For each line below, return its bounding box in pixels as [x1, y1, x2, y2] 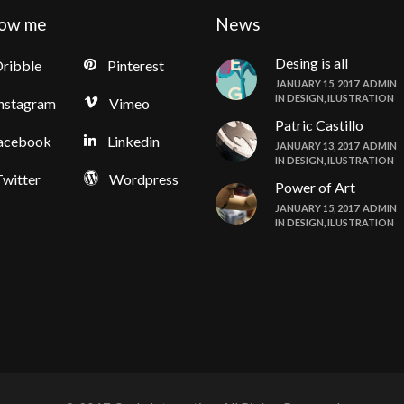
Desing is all [275, 54, 348, 71]
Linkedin [106, 133, 160, 150]
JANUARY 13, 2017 [275, 140, 359, 151]
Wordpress [108, 170, 179, 188]
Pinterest [106, 57, 164, 74]
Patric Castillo [275, 116, 363, 133]
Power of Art [275, 179, 355, 196]
